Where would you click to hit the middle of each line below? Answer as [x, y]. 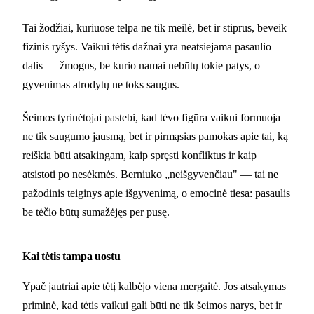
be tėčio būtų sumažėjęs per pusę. [96, 212]
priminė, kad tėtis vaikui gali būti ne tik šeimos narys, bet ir [152, 305]
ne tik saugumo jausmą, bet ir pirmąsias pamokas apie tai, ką [155, 136]
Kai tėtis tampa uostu [71, 256]
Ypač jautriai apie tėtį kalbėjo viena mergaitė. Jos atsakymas [154, 286]
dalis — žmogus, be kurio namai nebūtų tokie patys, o [141, 65]
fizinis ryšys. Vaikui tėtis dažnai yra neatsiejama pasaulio [147, 46]
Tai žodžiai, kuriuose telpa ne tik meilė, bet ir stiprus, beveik [155, 27]
